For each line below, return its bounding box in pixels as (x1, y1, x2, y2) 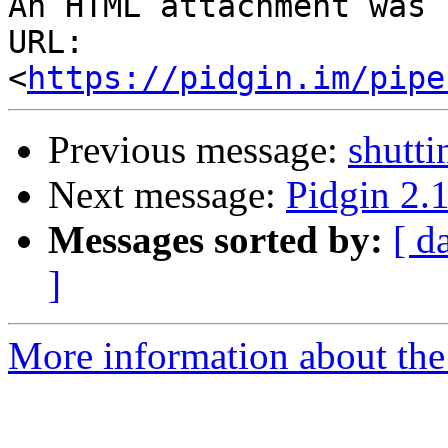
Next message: (48, 173, 286, 217)
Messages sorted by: (48, 218, 383, 262)
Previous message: (48, 128, 348, 172)
